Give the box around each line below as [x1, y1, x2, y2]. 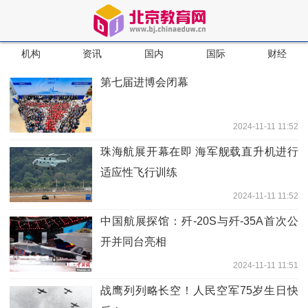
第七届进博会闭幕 [100, 76, 188, 88]
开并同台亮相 [100, 236, 166, 247]
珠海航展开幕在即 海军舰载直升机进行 [100, 146, 298, 157]
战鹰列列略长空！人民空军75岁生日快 [100, 285, 298, 296]
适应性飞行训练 [100, 166, 177, 178]
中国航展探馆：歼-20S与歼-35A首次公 [100, 215, 298, 227]
